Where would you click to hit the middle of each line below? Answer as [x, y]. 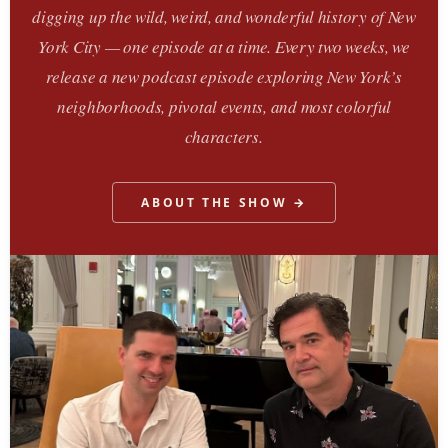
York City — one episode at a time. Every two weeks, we [224, 47]
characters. [224, 137]
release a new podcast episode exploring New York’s [224, 77]
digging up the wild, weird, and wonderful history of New [224, 17]
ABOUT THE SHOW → [224, 203]
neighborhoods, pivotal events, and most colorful [224, 107]
